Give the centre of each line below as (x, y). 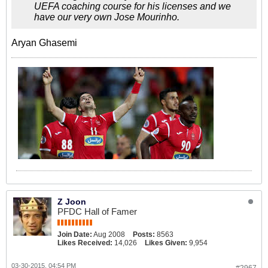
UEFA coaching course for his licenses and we (133, 6)
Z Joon (72, 202)
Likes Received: (85, 243)
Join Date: (75, 234)
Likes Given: (166, 243)
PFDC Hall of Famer (97, 211)
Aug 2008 (109, 234)
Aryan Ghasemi (44, 43)
